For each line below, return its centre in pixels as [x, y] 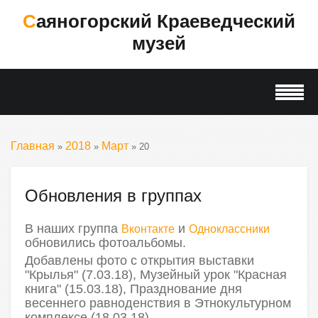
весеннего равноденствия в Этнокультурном [158, 303]
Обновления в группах [113, 196]
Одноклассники [229, 229]
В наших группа [73, 229]
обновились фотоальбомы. [105, 243]
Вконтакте [148, 229]
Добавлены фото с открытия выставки [139, 261]
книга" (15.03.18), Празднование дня [133, 289]
